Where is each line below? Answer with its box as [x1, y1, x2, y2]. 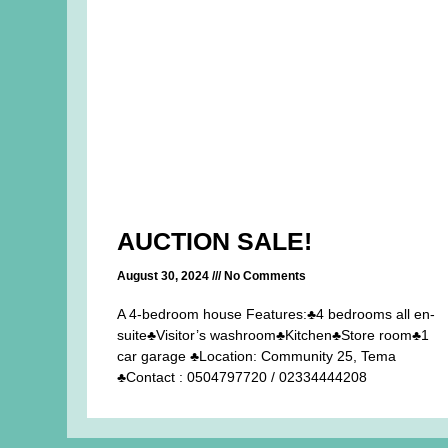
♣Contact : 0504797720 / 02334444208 [117, 369, 368, 386]
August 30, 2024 [117, 269, 213, 284]
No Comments [221, 269, 307, 284]
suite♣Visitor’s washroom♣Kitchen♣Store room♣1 [117, 327, 430, 344]
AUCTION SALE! [117, 227, 313, 256]
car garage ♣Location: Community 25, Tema [117, 348, 397, 365]
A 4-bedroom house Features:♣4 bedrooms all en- [117, 306, 436, 323]
